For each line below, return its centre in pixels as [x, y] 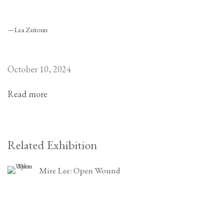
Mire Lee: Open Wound [80, 170]
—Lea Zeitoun [28, 29]
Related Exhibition [52, 145]
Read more [28, 94]
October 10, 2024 [39, 69]
